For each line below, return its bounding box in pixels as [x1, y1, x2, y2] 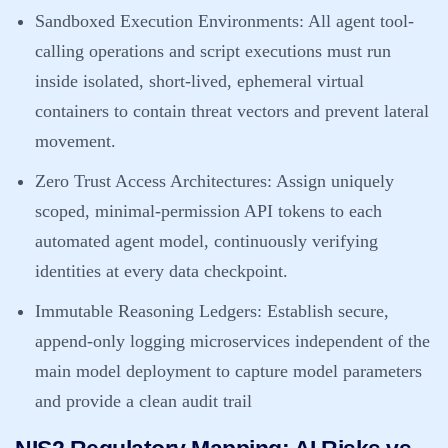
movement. [35, 131, 116, 151]
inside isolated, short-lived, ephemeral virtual [35, 71, 364, 91]
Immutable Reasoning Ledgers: [35, 301, 262, 321]
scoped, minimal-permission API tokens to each [35, 201, 382, 221]
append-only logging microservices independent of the [35, 331, 430, 351]
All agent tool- [304, 11, 414, 31]
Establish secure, [262, 301, 389, 321]
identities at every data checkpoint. [35, 261, 288, 281]
